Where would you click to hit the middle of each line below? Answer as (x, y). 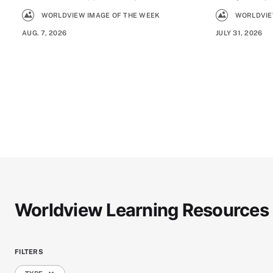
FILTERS (29, 251)
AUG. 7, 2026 (44, 33)
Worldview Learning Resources (142, 210)
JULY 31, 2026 (239, 33)
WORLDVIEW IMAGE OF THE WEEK (101, 16)
